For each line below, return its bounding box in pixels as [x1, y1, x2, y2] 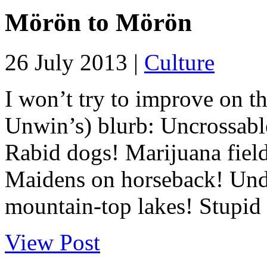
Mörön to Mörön [5, 8, 192, 37]
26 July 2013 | [5, 49, 144, 76]
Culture [144, 49, 215, 76]
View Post [5, 229, 100, 256]
